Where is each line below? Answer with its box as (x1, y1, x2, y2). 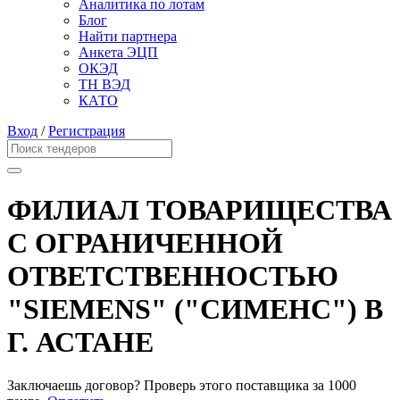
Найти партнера (79, 29, 177, 45)
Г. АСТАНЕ (7, 325, 154, 358)
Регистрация (48, 123, 125, 139)
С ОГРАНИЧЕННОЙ (7, 226, 283, 259)
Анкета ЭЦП (79, 45, 158, 61)
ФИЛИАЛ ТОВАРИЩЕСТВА (7, 193, 392, 226)
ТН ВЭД (79, 77, 130, 93)
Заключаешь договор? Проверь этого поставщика (7, 378, 312, 394)
